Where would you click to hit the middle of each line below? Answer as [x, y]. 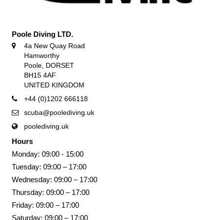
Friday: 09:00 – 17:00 [45, 205]
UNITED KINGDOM [54, 85]
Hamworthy [41, 56]
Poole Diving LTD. [42, 34]
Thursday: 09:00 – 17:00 [50, 192]
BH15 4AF [40, 75]
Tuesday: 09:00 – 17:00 [49, 167]
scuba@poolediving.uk [59, 113]
